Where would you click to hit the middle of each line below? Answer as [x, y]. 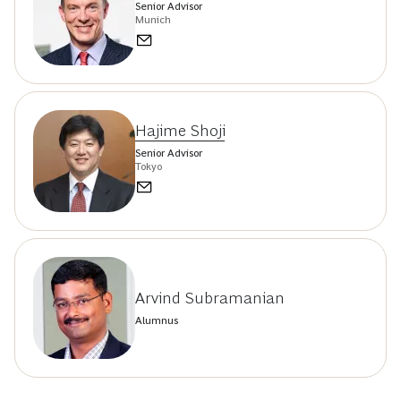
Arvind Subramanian [210, 298]
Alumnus [157, 320]
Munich [153, 20]
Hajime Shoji [180, 131]
